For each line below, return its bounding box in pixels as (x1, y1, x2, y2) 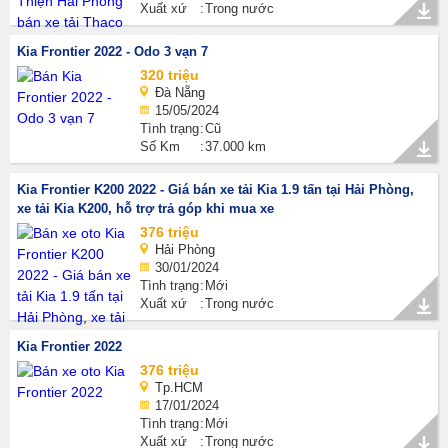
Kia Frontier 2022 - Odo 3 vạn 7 (17, 44, 208, 59)
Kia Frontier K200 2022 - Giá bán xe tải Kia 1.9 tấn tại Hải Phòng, (17, 182, 414, 197)
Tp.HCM (155, 380, 203, 395)
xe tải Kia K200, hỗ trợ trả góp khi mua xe (17, 201, 274, 216)
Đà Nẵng (155, 85, 205, 100)
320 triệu (140, 67, 199, 83)
